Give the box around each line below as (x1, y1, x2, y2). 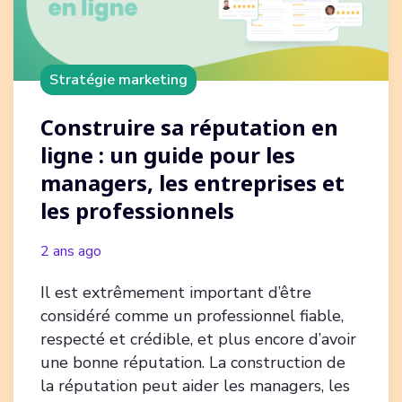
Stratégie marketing (49, 69, 188, 90)
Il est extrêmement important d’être (40, 281, 311, 303)
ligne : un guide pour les (40, 139, 295, 170)
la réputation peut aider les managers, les (40, 374, 350, 397)
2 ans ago (40, 240, 101, 261)
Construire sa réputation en (40, 111, 338, 142)
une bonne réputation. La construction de (40, 351, 345, 373)
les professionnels (40, 195, 234, 225)
